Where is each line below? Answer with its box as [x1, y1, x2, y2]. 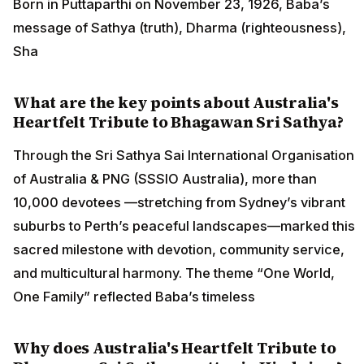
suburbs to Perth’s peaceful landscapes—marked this [13, 217, 355, 234]
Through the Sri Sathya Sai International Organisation [13, 146, 354, 163]
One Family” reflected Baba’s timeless [13, 288, 255, 305]
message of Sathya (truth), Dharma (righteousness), [13, 19, 346, 37]
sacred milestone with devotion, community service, [13, 240, 344, 258]
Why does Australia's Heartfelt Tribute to [13, 336, 336, 358]
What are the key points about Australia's [13, 92, 339, 114]
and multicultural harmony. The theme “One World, [13, 264, 335, 281]
